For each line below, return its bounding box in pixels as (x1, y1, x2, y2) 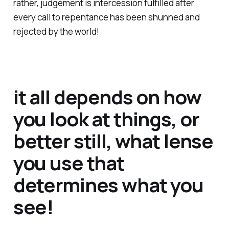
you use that (13, 149, 124, 176)
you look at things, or (13, 105, 199, 132)
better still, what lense (13, 127, 214, 154)
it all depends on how (13, 83, 201, 110)
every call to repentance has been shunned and (13, 11, 200, 23)
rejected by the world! (13, 25, 99, 37)
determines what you (13, 171, 203, 198)
